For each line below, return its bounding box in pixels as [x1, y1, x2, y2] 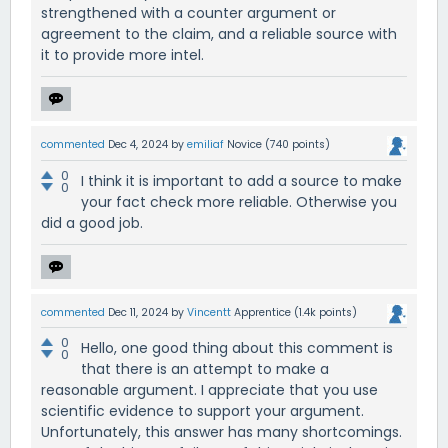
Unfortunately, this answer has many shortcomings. [41, 421, 402, 442]
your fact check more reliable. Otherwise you [81, 191, 397, 212]
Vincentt [187, 304, 231, 320]
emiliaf [187, 137, 224, 153]
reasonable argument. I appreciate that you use [41, 379, 378, 400]
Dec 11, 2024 [108, 304, 168, 320]
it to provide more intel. [41, 45, 204, 66]
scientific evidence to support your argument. [41, 400, 364, 421]
